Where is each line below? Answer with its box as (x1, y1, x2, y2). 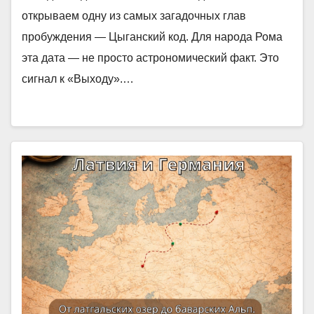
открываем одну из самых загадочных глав (22, 10, 246, 22)
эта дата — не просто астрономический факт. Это (22, 52, 279, 64)
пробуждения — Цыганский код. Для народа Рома (22, 31, 282, 43)
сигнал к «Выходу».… (22, 73, 134, 85)
